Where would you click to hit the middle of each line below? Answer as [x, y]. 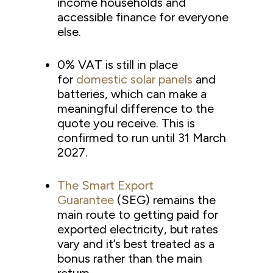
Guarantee [86, 200]
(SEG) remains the [165, 200]
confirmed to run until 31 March [142, 138]
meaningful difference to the [136, 108]
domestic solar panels [135, 79]
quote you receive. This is [126, 123]
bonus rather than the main [130, 258]
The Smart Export [106, 185]
